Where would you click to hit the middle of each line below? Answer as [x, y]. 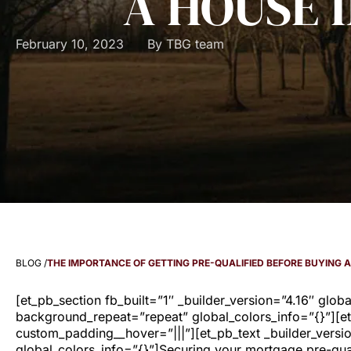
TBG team [193, 43]
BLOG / [31, 263]
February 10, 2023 [70, 43]
